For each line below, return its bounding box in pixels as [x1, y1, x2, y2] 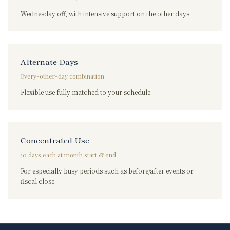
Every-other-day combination [21, 72, 104, 80]
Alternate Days [21, 56, 78, 67]
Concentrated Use [21, 135, 89, 145]
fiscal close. [21, 177, 56, 185]
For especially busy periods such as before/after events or [21, 166, 194, 175]
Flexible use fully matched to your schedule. [21, 88, 152, 97]
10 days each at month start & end [21, 150, 116, 159]
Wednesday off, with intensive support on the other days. [21, 9, 191, 18]
